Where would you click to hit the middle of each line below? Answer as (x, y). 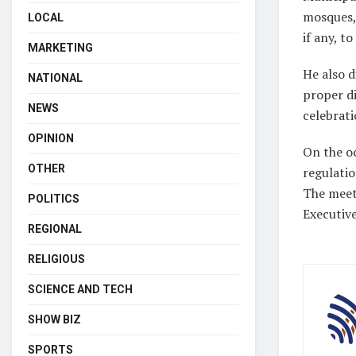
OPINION (51, 138)
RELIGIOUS (56, 259)
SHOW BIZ (54, 319)
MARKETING (60, 47)
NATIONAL (55, 77)
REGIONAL (55, 228)
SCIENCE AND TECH (80, 289)
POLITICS (54, 198)
